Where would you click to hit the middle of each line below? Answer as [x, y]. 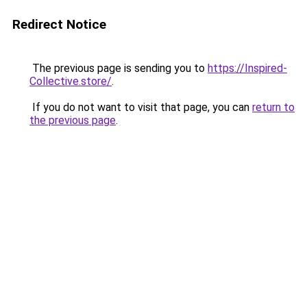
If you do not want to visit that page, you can [141, 107]
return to [273, 107]
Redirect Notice [59, 24]
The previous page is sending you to [119, 68]
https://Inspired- [247, 68]
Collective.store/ [71, 81]
